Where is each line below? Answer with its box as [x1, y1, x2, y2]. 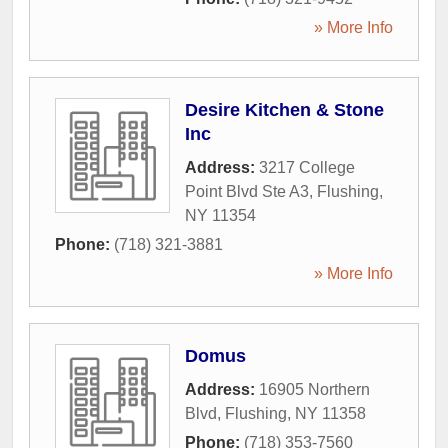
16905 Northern [259, 381, 370, 398]
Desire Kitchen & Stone [185, 100, 384, 120]
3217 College [259, 159, 355, 176]
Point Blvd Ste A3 [185, 183, 309, 200]
